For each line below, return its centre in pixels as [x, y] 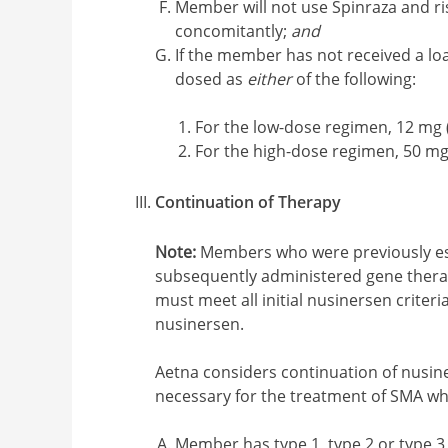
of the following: [354, 78]
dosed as [211, 78]
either [270, 78]
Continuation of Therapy [248, 201]
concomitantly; [233, 30]
